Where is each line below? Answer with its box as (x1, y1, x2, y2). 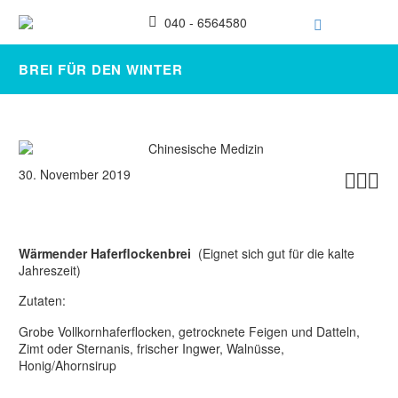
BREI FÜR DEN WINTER (19, 60, 183, 79)
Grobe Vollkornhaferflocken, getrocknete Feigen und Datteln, (19, 322, 360, 340)
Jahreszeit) (19, 260, 81, 279)
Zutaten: (19, 291, 66, 310)
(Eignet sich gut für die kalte (198, 243, 354, 262)
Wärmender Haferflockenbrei (19, 243, 198, 262)
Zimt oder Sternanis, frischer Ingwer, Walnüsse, (19, 338, 284, 357)
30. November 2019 (19, 164, 131, 183)
